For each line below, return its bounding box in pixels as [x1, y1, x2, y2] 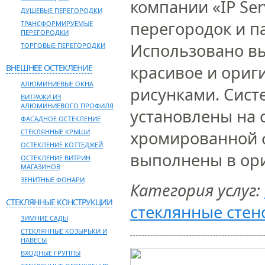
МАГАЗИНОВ [21, 162, 60, 171]
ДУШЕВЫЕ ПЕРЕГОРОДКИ [21, 6, 102, 15]
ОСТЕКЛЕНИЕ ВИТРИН [21, 153, 91, 162]
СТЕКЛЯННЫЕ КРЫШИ [21, 127, 90, 136]
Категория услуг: [130, 179, 260, 201]
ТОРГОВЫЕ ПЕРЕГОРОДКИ [21, 41, 105, 50]
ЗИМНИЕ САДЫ [21, 214, 68, 222]
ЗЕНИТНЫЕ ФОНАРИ [21, 175, 85, 184]
